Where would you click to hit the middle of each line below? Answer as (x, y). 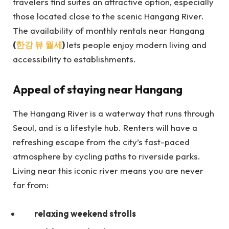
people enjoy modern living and (145, 45)
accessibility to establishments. (75, 59)
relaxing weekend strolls (85, 214)
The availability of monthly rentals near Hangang (109, 30)
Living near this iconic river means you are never (108, 170)
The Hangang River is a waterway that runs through (113, 113)
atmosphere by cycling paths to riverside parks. (107, 156)
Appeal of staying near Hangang (98, 90)
